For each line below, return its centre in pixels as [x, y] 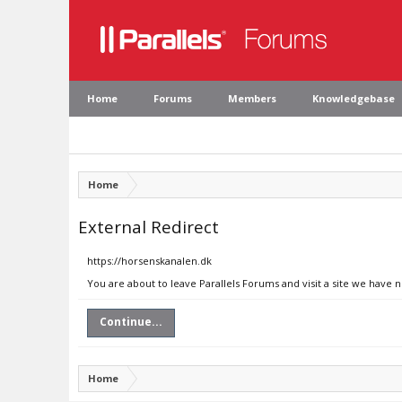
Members [252, 98]
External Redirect [149, 227]
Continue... [131, 322]
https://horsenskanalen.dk [149, 261]
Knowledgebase [354, 98]
